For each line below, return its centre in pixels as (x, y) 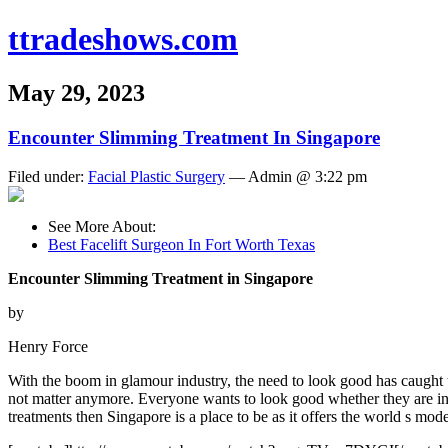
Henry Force (48, 346)
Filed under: (48, 176)
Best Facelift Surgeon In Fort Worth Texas (181, 244)
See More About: (102, 226)
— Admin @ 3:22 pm (296, 176)
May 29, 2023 (76, 92)
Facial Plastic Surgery (156, 176)
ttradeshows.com (123, 39)
